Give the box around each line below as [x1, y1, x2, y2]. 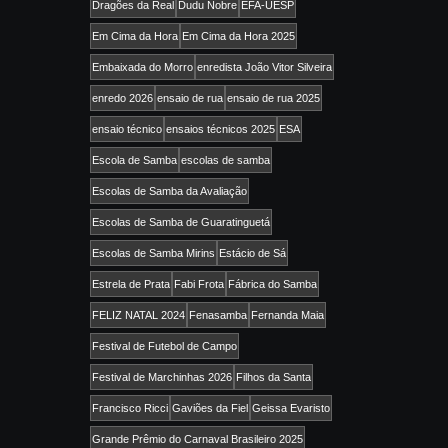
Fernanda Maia [251, 309, 324, 322]
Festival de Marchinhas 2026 [92, 371, 232, 384]
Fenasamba [189, 309, 247, 322]
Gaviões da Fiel [172, 402, 248, 415]
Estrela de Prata [92, 278, 170, 291]
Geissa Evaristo [252, 402, 330, 415]
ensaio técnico [92, 123, 162, 136]
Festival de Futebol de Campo [92, 340, 237, 353]
